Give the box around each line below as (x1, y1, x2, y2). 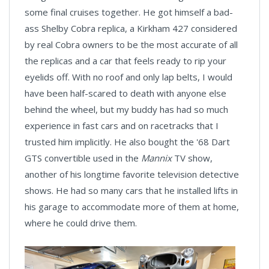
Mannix (141, 152, 174, 165)
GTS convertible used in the (25, 152, 141, 165)
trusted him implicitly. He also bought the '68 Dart (25, 136, 230, 148)
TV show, (174, 152, 213, 165)
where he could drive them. (25, 217, 137, 229)
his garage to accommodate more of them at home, (25, 201, 239, 213)
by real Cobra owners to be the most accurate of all (25, 38, 238, 51)
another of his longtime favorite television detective (25, 168, 239, 181)
